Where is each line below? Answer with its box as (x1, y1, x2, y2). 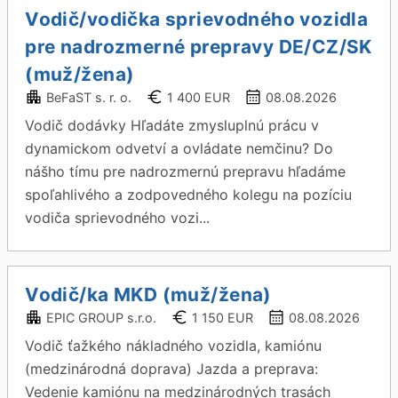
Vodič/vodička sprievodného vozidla (25, 8, 369, 30)
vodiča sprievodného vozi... (25, 209, 211, 227)
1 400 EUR (167, 90, 231, 105)
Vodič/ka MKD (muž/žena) (25, 283, 272, 306)
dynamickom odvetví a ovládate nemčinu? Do (25, 139, 334, 157)
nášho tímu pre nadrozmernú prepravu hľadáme (25, 163, 346, 180)
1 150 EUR (192, 310, 254, 325)
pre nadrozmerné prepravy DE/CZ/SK (25, 36, 372, 58)
